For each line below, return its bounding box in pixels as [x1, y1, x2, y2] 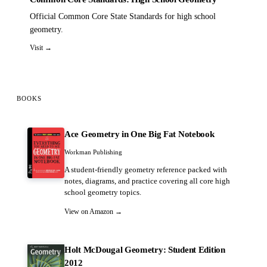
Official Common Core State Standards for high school [30, 11, 216, 21]
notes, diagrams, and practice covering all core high [64, 177, 230, 185]
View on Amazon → [64, 207, 122, 216]
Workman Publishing [64, 148, 122, 156]
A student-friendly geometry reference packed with [64, 166, 227, 174]
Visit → [30, 43, 52, 52]
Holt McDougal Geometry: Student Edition [64, 244, 225, 254]
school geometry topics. [64, 188, 141, 197]
